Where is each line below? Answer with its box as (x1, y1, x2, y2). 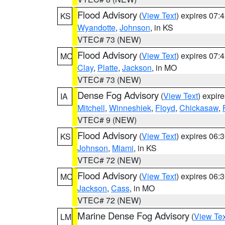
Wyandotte (77, 22, 116, 33)
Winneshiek (109, 102, 151, 114)
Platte (97, 62, 118, 73)
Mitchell (77, 102, 105, 114)
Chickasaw (179, 102, 218, 114)
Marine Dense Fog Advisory (77, 209, 189, 222)
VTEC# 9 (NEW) (77, 114, 137, 126)
